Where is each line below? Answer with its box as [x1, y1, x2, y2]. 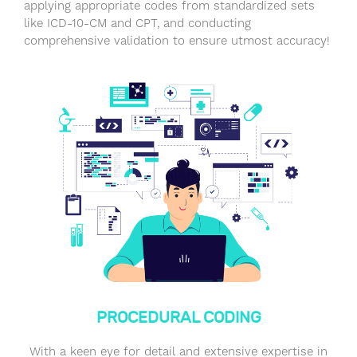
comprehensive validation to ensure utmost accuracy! [24, 33, 330, 49]
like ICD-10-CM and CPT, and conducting [24, 16, 251, 31]
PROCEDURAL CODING [96, 307, 261, 327]
